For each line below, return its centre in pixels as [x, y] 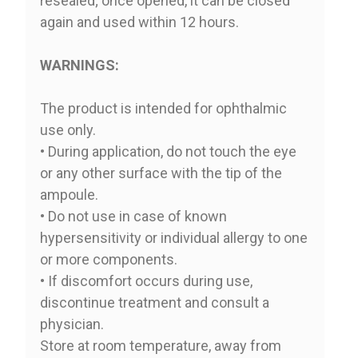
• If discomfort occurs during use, [146, 280]
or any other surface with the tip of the [161, 173]
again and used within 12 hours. [139, 22]
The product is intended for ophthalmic [163, 108]
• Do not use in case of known [133, 216]
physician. [72, 324]
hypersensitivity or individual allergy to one [173, 237]
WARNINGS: [79, 65]
